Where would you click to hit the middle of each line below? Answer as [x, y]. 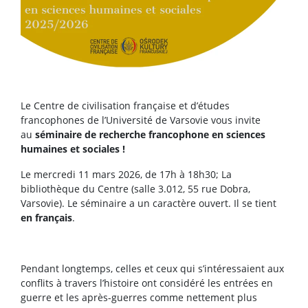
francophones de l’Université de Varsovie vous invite [141, 120]
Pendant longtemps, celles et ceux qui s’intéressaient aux [152, 269]
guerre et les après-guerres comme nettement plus [139, 298]
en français [46, 218]
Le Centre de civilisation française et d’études [125, 106]
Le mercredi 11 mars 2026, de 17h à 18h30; [121, 175]
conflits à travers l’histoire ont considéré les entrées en [147, 283]
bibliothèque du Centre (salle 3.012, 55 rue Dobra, [135, 189]
